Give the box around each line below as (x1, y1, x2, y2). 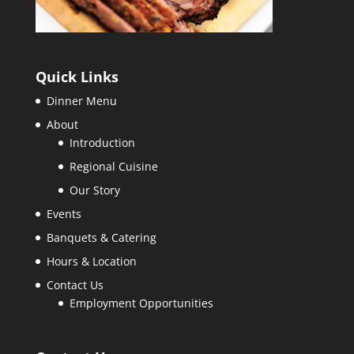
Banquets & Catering (46, 230, 156, 246)
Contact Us (46, 277, 104, 293)
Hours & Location (46, 254, 137, 269)
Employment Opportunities (69, 296, 213, 311)
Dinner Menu (46, 93, 117, 109)
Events (46, 206, 81, 222)
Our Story (69, 183, 120, 198)
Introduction (69, 135, 135, 151)
